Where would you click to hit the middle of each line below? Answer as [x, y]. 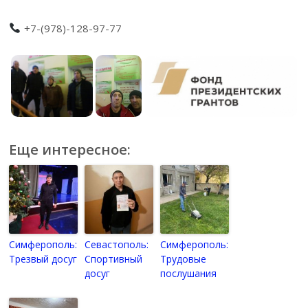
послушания [189, 274]
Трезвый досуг [43, 259]
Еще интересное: [70, 150]
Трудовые [184, 259]
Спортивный [114, 259]
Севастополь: [117, 245]
